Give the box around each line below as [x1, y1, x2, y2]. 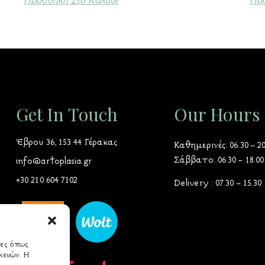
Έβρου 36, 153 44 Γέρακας [15, 137, 118, 148]
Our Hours [173, 102, 260, 126]
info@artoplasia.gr [15, 156, 92, 167]
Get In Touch [15, 102, 118, 126]
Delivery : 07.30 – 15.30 [173, 178, 262, 189]
